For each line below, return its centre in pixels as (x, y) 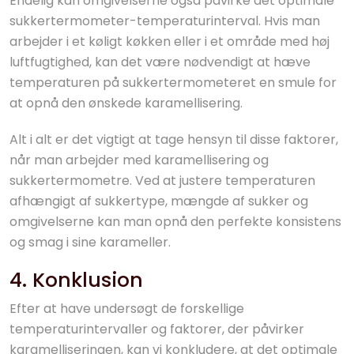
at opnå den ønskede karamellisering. (126, 103)
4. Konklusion (76, 280)
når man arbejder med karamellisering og (139, 160)
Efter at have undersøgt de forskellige (127, 309)
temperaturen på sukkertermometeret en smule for (173, 83)
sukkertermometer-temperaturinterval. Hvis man (165, 21)
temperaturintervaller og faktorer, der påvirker (157, 329)
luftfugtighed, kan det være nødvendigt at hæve (160, 62)
